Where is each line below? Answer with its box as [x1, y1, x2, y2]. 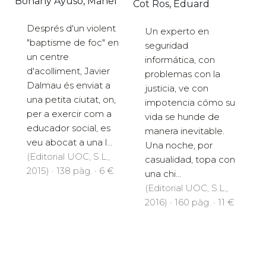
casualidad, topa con [145, 153, 235, 165]
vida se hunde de [145, 110, 220, 122]
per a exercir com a [27, 107, 112, 119]
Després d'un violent [27, 22, 116, 34]
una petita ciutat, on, [27, 93, 116, 105]
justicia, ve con [145, 82, 208, 94]
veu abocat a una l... [27, 136, 112, 148]
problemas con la [145, 68, 220, 80]
